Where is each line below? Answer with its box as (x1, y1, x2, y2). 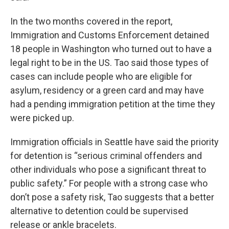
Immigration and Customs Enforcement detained (10, 30, 209, 40)
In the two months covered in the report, (10, 16, 172, 27)
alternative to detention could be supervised (10, 205, 188, 216)
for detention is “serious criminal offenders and (10, 150, 202, 161)
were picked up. (10, 112, 74, 123)
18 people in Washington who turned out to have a (10, 43, 212, 54)
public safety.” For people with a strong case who (10, 178, 208, 189)
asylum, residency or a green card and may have (10, 85, 204, 96)
